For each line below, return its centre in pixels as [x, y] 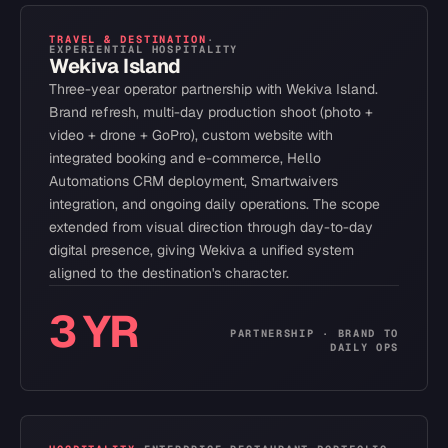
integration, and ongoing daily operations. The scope [214, 204]
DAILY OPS [364, 347]
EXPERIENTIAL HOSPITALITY [144, 49]
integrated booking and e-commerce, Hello [185, 158]
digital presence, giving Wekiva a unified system [201, 250]
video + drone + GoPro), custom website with [191, 135]
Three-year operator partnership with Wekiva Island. [213, 89]
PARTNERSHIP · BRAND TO [314, 333]
